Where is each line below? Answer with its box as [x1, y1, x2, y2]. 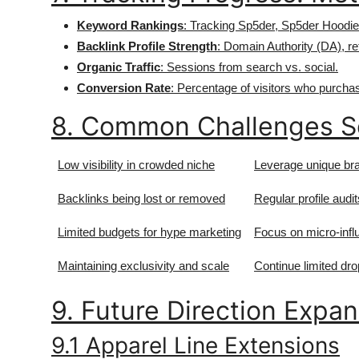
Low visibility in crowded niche [58, 158, 215, 171]
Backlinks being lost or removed [58, 192, 225, 205]
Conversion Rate [77, 81, 171, 95]
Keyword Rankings [77, 18, 184, 32]
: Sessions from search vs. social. [160, 60, 338, 74]
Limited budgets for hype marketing [58, 225, 241, 239]
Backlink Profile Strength [77, 39, 217, 53]
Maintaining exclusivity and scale [58, 259, 229, 272]
